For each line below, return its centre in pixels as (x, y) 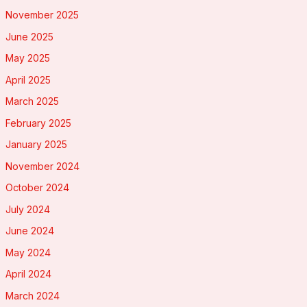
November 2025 (42, 15)
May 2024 (28, 252)
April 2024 (28, 274)
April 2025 (28, 79)
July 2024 (27, 209)
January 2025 (36, 145)
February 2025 (38, 123)
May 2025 (27, 58)
